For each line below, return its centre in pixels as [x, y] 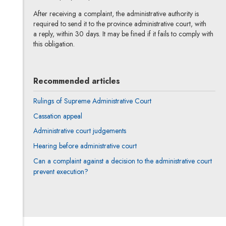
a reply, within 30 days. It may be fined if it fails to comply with [123, 34]
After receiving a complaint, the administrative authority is [116, 14]
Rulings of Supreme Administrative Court [92, 101]
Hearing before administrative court [85, 146]
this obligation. [54, 44]
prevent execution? [61, 171]
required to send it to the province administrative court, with [120, 24]
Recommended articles [76, 81]
